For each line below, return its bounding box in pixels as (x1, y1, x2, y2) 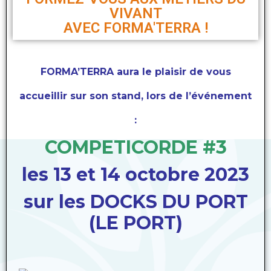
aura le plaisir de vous (116, 65, 231, 77)
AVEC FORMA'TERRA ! (63, 19, 208, 36)
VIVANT (109, 4, 162, 22)
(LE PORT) (88, 211, 183, 234)
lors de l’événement (143, 90, 252, 102)
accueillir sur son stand (19, 90, 141, 102)
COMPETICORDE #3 (44, 135, 227, 158)
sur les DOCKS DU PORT (23, 190, 248, 213)
